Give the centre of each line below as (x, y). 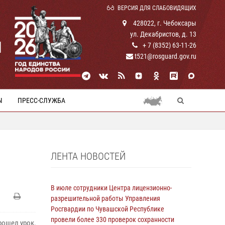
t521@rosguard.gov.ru (165, 56)
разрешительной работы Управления (105, 198)
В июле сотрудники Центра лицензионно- (111, 188)
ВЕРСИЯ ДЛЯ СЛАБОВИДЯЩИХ (157, 8)
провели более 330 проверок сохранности (113, 219)
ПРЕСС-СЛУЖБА (41, 100)
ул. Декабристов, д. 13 (163, 34)
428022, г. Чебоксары (164, 23)
